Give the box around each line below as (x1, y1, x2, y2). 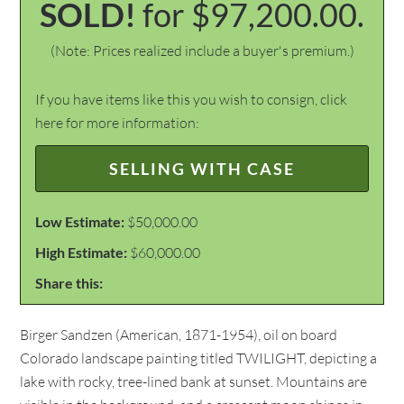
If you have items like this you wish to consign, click (35, 90, 348, 108)
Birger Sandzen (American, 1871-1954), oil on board (20, 326, 338, 344)
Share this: (35, 274, 104, 291)
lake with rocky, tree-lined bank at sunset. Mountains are (20, 372, 368, 390)
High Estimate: (35, 243, 128, 261)
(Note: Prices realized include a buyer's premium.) (50, 41, 354, 60)
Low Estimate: (35, 213, 125, 230)
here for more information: (35, 114, 200, 132)
